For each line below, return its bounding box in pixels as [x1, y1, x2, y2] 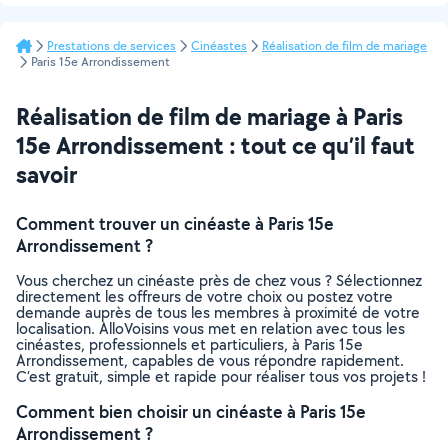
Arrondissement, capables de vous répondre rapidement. [16, 350, 404, 371]
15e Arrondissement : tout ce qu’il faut [16, 129, 415, 161]
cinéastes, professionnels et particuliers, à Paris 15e [16, 334, 363, 355]
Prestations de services [47, 37, 176, 54]
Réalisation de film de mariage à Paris [16, 100, 403, 132]
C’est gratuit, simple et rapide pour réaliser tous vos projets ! [16, 366, 426, 387]
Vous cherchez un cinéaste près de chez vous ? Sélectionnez [16, 270, 422, 291]
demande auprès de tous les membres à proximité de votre [16, 302, 420, 323]
